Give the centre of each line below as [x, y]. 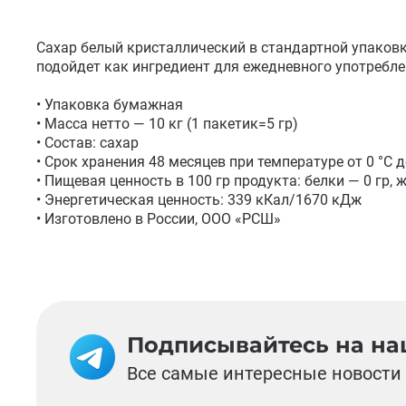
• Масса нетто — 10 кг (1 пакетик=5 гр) [167, 124]
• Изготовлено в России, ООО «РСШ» [159, 219]
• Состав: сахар [87, 143]
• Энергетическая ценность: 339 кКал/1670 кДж [201, 200]
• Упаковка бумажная [110, 105]
